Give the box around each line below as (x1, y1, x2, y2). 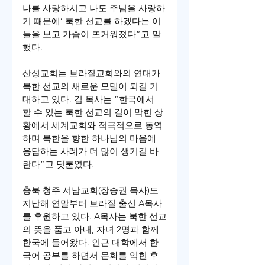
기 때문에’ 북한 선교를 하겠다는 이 (22, 15, 161, 27)
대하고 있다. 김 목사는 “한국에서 (22, 93, 157, 105)
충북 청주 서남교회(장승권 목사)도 (22, 185, 161, 196)
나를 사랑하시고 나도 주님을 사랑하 (22, 2, 165, 14)
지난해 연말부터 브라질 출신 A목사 (22, 198, 162, 209)
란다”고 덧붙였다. (22, 159, 94, 170)
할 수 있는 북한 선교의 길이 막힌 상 (22, 106, 163, 118)
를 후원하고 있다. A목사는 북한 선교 (22, 211, 167, 222)
